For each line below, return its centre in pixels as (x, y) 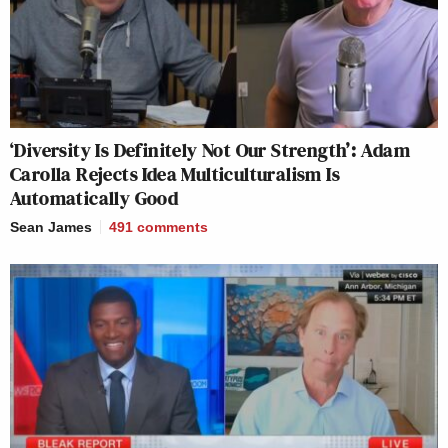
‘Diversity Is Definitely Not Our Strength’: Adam (210, 149)
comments (172, 226)
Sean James (51, 226)
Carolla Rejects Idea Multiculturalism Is (175, 173)
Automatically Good (94, 197)
